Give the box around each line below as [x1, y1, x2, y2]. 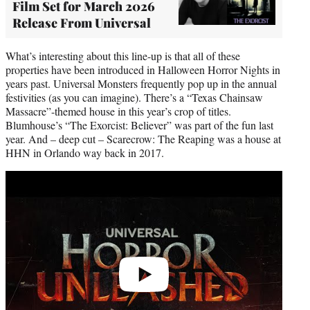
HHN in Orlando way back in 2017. [6, 145, 164, 160]
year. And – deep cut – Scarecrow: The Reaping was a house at [6, 131, 281, 146]
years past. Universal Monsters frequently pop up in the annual [6, 75, 277, 91]
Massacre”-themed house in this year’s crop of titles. [6, 103, 231, 118]
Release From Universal [12, 14, 151, 31]
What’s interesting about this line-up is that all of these [6, 48, 240, 63]
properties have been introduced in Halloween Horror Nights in [6, 62, 280, 77]
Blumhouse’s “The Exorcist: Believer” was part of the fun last [6, 117, 273, 132]
